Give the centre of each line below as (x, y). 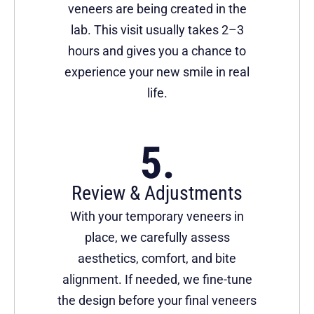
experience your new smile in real (157, 72)
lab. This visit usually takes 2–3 (157, 30)
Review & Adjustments (157, 193)
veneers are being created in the (157, 9)
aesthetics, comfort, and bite (157, 259)
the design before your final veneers (157, 301)
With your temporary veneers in (157, 217)
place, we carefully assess (157, 238)
